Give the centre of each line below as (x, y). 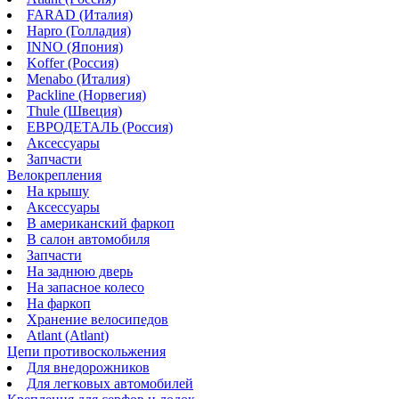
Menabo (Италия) (78, 79)
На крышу (58, 191)
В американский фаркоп (101, 224)
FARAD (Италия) (80, 15)
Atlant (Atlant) (68, 336)
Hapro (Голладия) (79, 31)
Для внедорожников (88, 368)
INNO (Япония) (75, 47)
